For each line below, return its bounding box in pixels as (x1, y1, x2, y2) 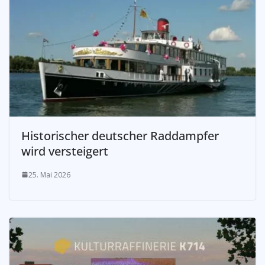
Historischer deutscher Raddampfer (21, 127, 219, 144)
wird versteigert (21, 143, 108, 159)
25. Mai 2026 (28, 169, 70, 180)
